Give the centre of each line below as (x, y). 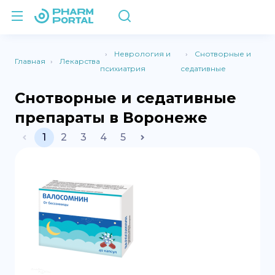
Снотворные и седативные (126, 98)
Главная (30, 61)
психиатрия (123, 68)
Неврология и (142, 54)
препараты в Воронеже (111, 118)
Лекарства (80, 61)
